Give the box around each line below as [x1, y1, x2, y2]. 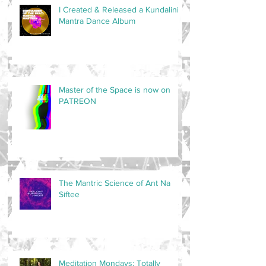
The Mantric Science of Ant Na [59, 178, 170, 188]
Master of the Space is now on [59, 85, 170, 94]
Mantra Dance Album [59, 16, 135, 26]
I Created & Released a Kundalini [59, 5, 179, 14]
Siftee [59, 189, 80, 199]
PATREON [59, 96, 96, 106]
